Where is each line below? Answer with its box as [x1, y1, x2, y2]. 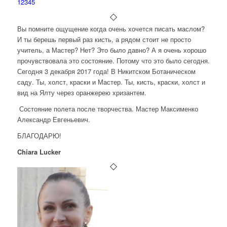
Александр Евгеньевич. [17, 115, 90, 125]
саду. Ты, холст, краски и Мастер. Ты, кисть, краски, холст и [17, 77, 205, 87]
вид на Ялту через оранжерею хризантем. [17, 88, 146, 98]
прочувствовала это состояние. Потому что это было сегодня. [17, 56, 210, 66]
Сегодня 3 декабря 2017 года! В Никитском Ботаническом [17, 66, 196, 77]
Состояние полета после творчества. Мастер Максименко [17, 104, 198, 114]
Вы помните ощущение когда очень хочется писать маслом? [17, 24, 205, 34]
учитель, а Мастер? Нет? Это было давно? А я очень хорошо [17, 45, 206, 55]
